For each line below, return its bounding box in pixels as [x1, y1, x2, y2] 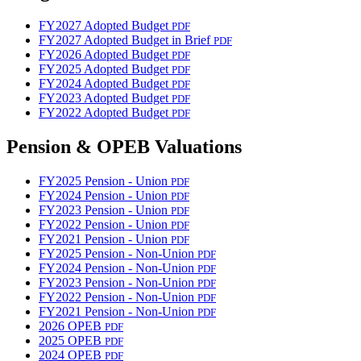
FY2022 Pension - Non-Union [39, 290, 197, 305]
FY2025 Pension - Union [39, 174, 171, 189]
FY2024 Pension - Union [39, 189, 171, 203]
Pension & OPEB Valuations [6, 136, 242, 158]
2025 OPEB [39, 334, 105, 348]
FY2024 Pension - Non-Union [39, 261, 197, 276]
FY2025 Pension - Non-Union [39, 247, 197, 261]
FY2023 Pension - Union [39, 203, 171, 218]
